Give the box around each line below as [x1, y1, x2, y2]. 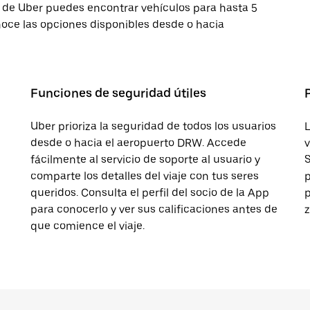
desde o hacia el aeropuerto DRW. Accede [30, 136, 246, 149]
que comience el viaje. [30, 219, 145, 232]
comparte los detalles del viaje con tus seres [30, 170, 259, 183]
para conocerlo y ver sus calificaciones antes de [30, 203, 277, 216]
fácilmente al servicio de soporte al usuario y [30, 153, 260, 166]
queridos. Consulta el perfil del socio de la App [30, 186, 269, 199]
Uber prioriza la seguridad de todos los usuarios [30, 120, 276, 133]
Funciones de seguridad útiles [30, 86, 206, 100]
